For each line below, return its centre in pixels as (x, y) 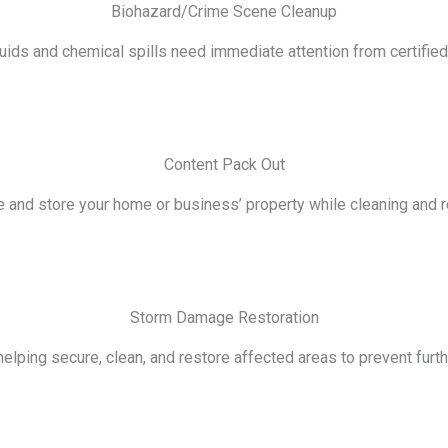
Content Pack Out (224, 164)
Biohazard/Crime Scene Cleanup (224, 11)
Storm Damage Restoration (224, 317)
